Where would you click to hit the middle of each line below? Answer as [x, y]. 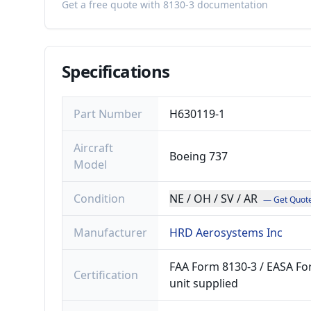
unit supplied [204, 283]
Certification [106, 275]
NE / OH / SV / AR [213, 199]
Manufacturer [110, 233]
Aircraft [93, 148]
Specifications [116, 71]
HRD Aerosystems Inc [226, 233]
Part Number [108, 114]
